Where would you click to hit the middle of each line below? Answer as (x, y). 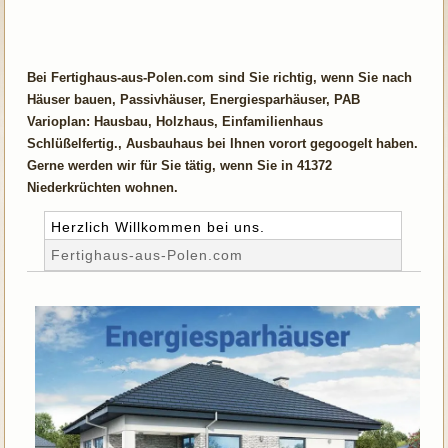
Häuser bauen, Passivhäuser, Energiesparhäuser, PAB (194, 99)
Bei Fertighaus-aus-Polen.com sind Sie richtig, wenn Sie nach (220, 77)
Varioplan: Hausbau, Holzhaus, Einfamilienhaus (175, 121)
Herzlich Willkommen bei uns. (158, 226)
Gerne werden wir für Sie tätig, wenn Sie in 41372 (180, 165)
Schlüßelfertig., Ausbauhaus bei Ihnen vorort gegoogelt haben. (223, 143)
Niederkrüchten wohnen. (103, 187)
